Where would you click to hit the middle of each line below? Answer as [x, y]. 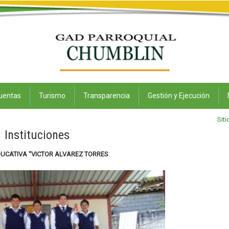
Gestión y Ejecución [179, 96]
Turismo [52, 96]
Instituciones [37, 135]
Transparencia [107, 96]
